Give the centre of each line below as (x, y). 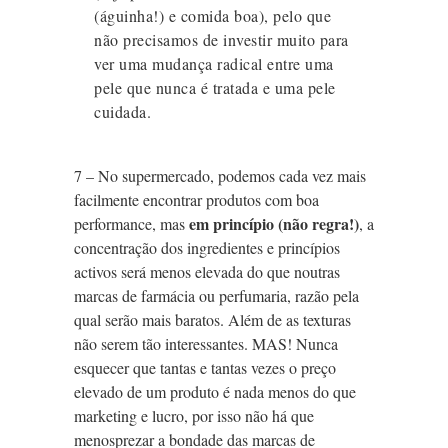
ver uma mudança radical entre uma (214, 64)
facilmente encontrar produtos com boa (196, 200)
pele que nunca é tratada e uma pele (215, 88)
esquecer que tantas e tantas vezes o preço (205, 368)
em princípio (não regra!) (274, 224)
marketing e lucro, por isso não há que (194, 416)
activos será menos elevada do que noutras (207, 272)
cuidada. (122, 112)
